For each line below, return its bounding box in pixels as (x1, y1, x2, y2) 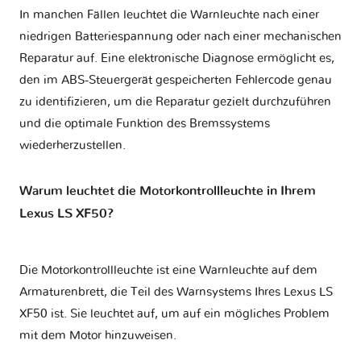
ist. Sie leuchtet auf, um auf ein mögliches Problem (48, 308, 330, 321)
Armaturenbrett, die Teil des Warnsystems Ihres (19, 286, 284, 299)
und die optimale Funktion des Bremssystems (19, 117, 270, 130)
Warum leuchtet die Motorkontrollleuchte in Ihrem (19, 185, 316, 198)
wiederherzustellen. (19, 139, 126, 151)
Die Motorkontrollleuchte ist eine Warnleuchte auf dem (19, 264, 317, 277)
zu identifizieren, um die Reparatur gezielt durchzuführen (19, 95, 331, 108)
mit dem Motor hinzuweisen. (19, 330, 176, 342)
